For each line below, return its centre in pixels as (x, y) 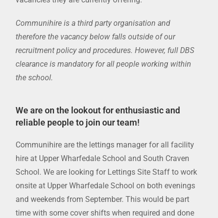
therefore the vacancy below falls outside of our (96, 37)
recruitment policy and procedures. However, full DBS (105, 51)
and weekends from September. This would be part (103, 200)
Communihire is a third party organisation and (93, 23)
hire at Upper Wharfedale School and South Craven (103, 159)
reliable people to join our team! (78, 123)
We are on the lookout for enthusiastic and (98, 110)
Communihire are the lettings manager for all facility (105, 145)
